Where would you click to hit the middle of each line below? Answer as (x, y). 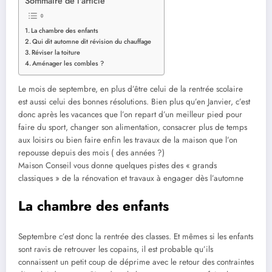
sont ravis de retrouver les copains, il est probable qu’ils (116, 249)
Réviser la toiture (56, 53)
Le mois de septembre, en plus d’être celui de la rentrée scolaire (131, 89)
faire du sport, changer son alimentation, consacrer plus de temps (133, 127)
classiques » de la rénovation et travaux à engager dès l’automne (131, 178)
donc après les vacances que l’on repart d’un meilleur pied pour (130, 115)
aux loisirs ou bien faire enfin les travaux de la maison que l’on (128, 140)
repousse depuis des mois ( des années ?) (91, 153)
